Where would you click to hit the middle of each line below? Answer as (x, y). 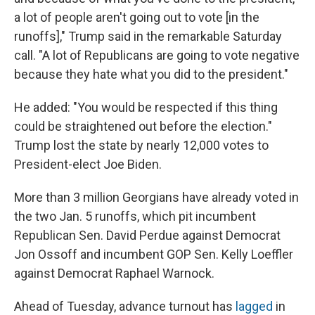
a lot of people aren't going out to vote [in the (137, 18)
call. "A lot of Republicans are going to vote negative (157, 56)
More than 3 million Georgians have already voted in (156, 198)
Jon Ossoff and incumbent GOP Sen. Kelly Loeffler (154, 255)
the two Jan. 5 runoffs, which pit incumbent (135, 217)
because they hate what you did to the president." (151, 75)
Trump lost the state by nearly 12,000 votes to (141, 146)
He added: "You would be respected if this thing (146, 108)
